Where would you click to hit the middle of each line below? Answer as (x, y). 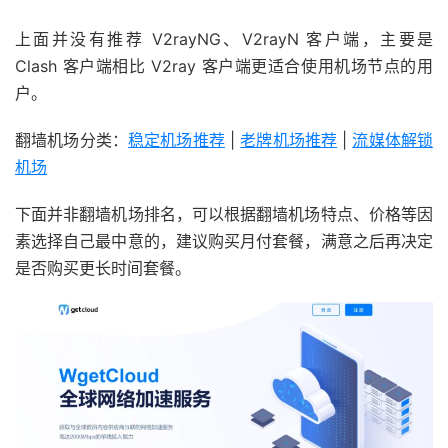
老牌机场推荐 (289, 139)
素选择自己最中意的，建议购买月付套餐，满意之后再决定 (224, 240)
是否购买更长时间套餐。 (103, 267)
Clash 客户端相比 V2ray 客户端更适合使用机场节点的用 (224, 65)
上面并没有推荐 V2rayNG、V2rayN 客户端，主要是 (224, 38)
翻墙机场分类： (72, 139)
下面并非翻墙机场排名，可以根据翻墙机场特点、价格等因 (224, 213)
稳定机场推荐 (176, 139)
